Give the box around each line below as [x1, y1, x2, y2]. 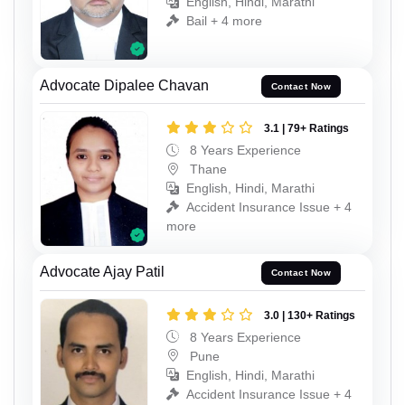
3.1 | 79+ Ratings [264, 122, 349, 136]
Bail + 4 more [186, 14, 262, 29]
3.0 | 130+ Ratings [264, 308, 355, 322]
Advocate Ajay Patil [40, 263, 165, 279]
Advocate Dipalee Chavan [40, 77, 209, 93]
